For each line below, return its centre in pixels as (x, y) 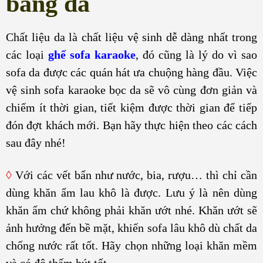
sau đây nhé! (36, 142)
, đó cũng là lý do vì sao (196, 54)
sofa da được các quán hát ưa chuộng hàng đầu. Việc (131, 72)
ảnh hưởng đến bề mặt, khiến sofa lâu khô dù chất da (131, 228)
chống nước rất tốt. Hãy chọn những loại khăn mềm (131, 246)
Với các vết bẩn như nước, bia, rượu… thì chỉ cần (134, 175)
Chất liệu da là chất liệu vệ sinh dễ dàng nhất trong (131, 37)
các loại (27, 54)
